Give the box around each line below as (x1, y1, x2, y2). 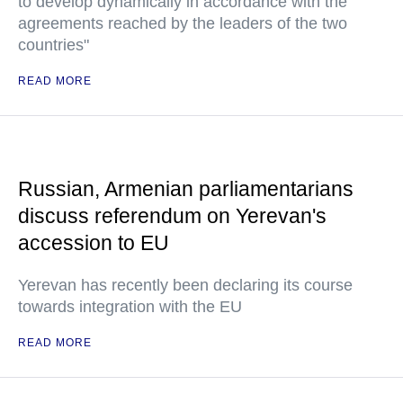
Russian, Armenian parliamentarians (18, 177, 354, 201)
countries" (18, 36, 89, 54)
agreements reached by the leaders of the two (18, 14, 347, 32)
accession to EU (18, 231, 169, 255)
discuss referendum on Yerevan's (18, 204, 327, 228)
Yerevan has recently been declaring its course (18, 276, 353, 294)
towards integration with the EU (18, 298, 242, 316)
